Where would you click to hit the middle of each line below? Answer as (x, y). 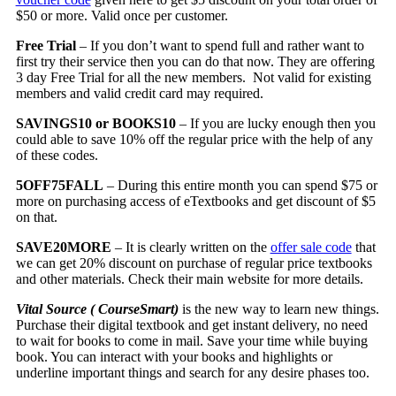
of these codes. (57, 155)
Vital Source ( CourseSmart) (97, 308)
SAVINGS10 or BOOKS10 (95, 123)
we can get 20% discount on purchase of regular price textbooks (194, 263)
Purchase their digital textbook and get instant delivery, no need (191, 324)
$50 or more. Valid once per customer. (122, 15)
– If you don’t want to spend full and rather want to (220, 45)
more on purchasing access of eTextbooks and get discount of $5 (195, 201)
